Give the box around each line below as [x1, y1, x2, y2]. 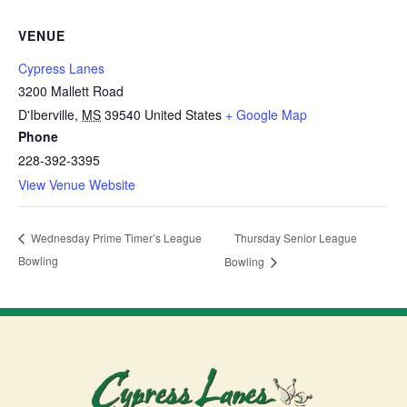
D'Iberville [18, 105, 74, 124]
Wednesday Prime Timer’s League [28, 230, 202, 246]
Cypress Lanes [18, 59, 104, 77]
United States [144, 105, 222, 124]
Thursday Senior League [234, 229, 358, 245]
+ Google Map [225, 105, 307, 124]
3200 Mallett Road [18, 82, 124, 100]
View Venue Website [18, 175, 135, 194]
